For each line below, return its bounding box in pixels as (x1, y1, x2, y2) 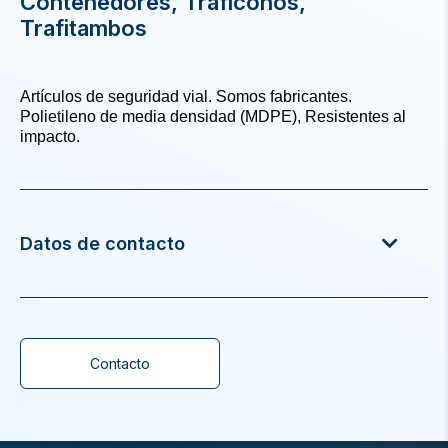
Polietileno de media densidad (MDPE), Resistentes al (20, 107, 406, 125)
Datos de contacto (20, 232, 185, 254)
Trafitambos (20, 14, 147, 41)
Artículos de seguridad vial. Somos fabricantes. (20, 87, 352, 105)
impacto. (20, 127, 80, 145)
